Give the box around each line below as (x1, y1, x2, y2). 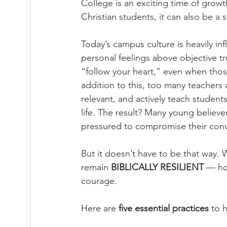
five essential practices (119, 203, 209, 214)
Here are (81, 203, 119, 214)
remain (81, 162, 111, 173)
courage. (81, 175, 117, 186)
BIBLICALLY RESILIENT (111, 162, 204, 173)
